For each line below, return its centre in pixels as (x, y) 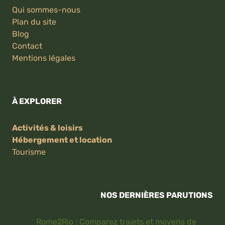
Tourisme (29, 152)
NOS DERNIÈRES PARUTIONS (157, 195)
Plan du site (34, 22)
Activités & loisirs (47, 128)
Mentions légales (44, 58)
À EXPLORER (37, 101)
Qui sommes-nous (46, 10)
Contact (27, 46)
